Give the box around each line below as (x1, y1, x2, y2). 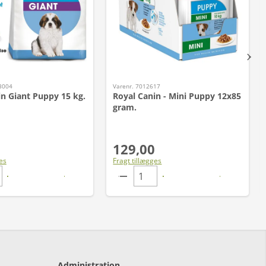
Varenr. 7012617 (113, 82, 161, 90)
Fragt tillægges (113, 156, 162, 166)
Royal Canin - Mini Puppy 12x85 (113, 90, 242, 102)
